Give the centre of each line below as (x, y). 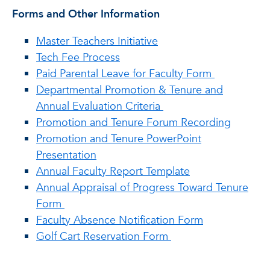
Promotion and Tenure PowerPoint (119, 139)
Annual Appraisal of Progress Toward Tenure (142, 188)
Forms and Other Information (86, 14)
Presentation (66, 155)
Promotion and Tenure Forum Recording (133, 123)
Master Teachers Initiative (97, 41)
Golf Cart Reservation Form (104, 237)
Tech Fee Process (78, 58)
